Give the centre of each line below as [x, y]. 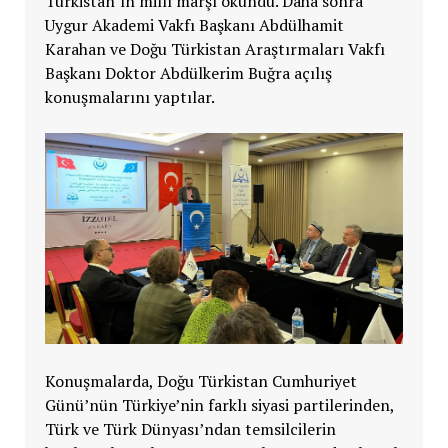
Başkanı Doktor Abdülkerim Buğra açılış [188, 72]
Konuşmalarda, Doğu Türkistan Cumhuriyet [200, 380]
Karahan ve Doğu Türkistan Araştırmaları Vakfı [214, 48]
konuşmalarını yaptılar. [129, 96]
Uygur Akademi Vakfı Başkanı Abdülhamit [194, 24]
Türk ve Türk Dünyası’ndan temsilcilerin [190, 428]
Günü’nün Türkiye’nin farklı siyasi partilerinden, [219, 404]
